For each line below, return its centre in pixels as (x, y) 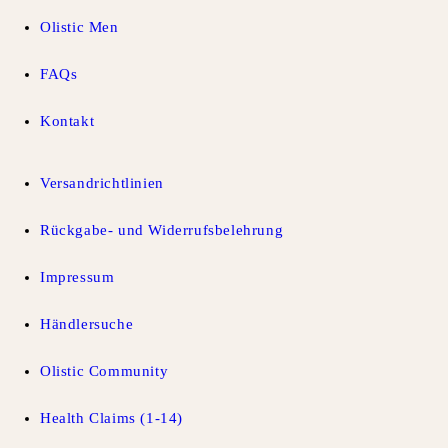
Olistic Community (104, 371)
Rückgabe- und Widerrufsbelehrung (162, 230)
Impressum (77, 277)
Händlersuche (87, 324)
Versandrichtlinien (102, 183)
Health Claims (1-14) (111, 418)
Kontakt (67, 121)
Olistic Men (79, 27)
